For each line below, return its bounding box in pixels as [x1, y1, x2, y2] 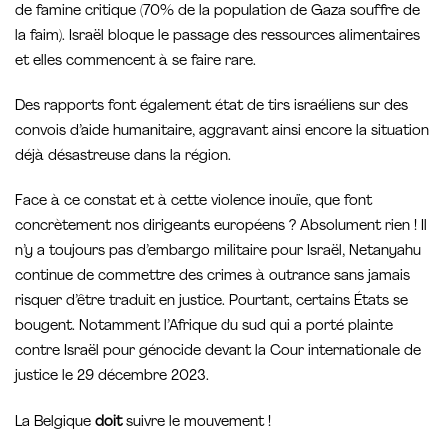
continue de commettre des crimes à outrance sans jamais [15, 269, 410, 285]
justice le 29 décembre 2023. [15, 369, 209, 385]
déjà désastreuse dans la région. [15, 149, 231, 165]
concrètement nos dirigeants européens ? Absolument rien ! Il [15, 219, 427, 235]
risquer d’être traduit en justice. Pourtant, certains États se [15, 294, 408, 310]
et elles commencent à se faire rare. [15, 54, 256, 70]
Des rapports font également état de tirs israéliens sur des [15, 99, 408, 115]
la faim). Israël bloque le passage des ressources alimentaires [15, 29, 420, 45]
